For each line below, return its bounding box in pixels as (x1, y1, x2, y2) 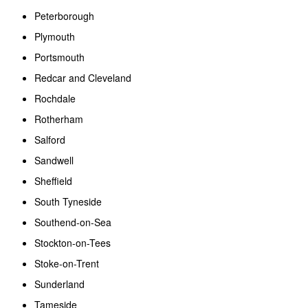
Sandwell (34, 153, 76, 167)
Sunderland (34, 276, 87, 291)
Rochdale (34, 91, 78, 105)
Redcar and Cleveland (34, 70, 134, 85)
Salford (34, 132, 68, 146)
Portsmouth (34, 49, 87, 64)
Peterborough (34, 8, 97, 23)
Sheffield (34, 173, 75, 188)
